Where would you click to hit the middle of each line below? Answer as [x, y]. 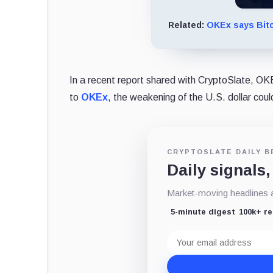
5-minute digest [203, 211]
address [185, 244]
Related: [188, 25]
